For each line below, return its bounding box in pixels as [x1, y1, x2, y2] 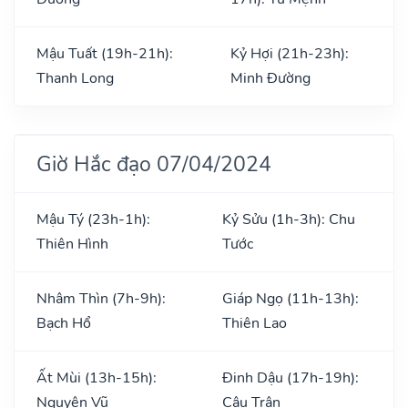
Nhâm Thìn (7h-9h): [36, 288, 166, 309]
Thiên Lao [222, 312, 287, 333]
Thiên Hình [36, 233, 108, 254]
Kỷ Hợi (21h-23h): [230, 43, 349, 64]
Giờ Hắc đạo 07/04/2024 [36, 148, 271, 178]
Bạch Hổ [36, 312, 91, 333]
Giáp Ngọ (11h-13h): [222, 288, 359, 309]
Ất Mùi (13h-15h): [36, 367, 157, 388]
